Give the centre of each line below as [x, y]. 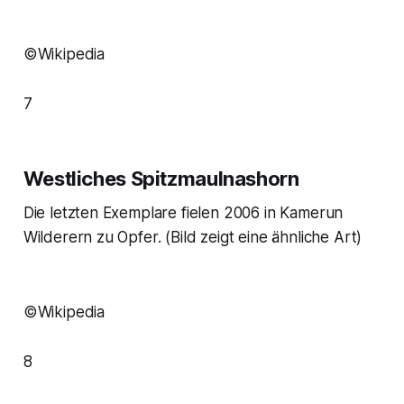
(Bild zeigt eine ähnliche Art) [264, 238]
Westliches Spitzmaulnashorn [161, 179]
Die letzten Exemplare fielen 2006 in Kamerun [183, 213]
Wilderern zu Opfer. [94, 238]
